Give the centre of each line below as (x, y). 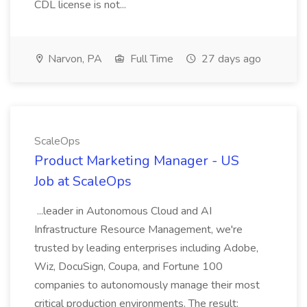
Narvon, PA (74, 59)
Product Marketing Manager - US (137, 161)
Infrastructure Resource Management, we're (138, 230)
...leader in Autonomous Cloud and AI (123, 211)
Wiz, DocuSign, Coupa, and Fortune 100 (128, 267)
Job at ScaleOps (83, 181)
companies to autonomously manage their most (147, 285)
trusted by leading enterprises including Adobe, (146, 248)
